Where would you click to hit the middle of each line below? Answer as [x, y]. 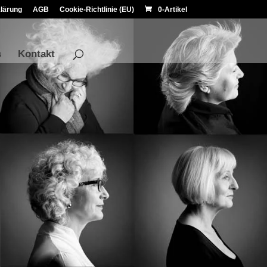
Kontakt [36, 54]
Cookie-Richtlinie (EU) [97, 10]
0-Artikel [172, 10]
